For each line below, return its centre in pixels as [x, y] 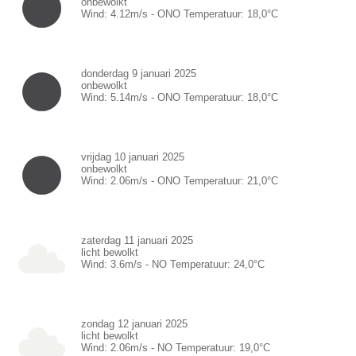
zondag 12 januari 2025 [134, 323]
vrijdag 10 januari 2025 [133, 157]
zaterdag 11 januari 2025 [137, 240]
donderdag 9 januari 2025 [139, 73]
